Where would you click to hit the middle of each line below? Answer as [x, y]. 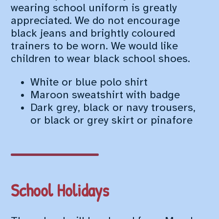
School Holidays [60, 190]
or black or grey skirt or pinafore [112, 121]
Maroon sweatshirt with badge [105, 96]
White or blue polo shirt [89, 83]
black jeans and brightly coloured [93, 33]
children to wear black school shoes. [101, 59]
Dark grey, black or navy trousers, [113, 108]
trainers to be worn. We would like [95, 46]
